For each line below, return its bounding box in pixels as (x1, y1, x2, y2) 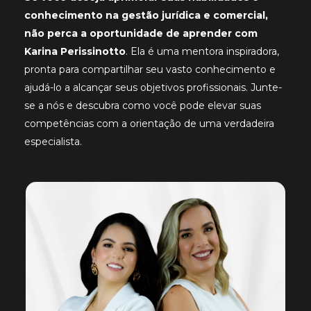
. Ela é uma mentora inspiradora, (126, 45, 279, 58)
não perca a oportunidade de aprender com (24, 27, 258, 40)
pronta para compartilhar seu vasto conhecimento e (24, 63, 276, 76)
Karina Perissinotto (24, 45, 126, 58)
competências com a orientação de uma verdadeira (24, 117, 274, 131)
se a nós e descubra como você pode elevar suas (24, 99, 261, 112)
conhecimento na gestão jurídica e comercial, (24, 9, 268, 22)
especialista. (24, 135, 82, 149)
